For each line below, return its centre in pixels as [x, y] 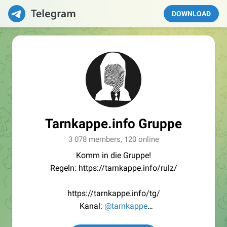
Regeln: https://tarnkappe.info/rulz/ [113, 168]
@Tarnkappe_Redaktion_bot [134, 219]
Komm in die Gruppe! [113, 155]
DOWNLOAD [191, 14]
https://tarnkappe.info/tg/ [113, 193]
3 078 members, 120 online [113, 139]
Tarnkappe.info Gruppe [113, 124]
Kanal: [92, 206]
